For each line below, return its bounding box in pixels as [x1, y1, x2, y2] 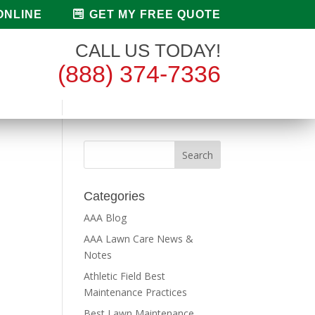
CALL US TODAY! [75, 40, 221, 61]
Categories [84, 189, 146, 203]
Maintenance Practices [84, 285, 188, 299]
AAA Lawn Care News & [84, 232, 194, 245]
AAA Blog [84, 211, 127, 224]
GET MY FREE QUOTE [85, 8, 221, 20]
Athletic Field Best [84, 269, 166, 283]
